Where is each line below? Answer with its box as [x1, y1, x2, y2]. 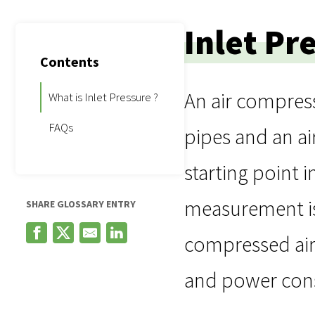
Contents [40, 53, 99, 71]
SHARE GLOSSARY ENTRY [26, 198, 136, 211]
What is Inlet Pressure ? [49, 89, 158, 105]
